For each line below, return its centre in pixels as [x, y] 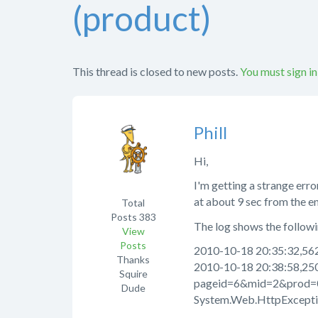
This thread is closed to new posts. [155, 71]
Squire [133, 273]
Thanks [133, 259]
